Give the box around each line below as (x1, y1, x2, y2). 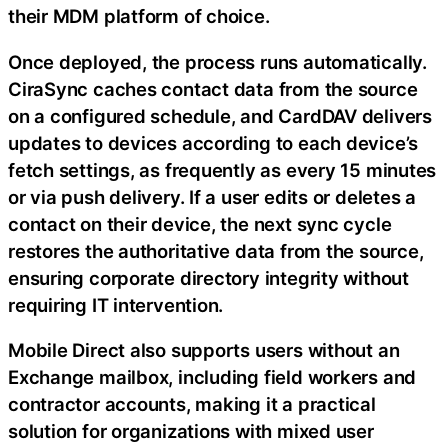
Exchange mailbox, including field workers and (8, 366, 417, 389)
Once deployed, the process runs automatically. (8, 50, 427, 73)
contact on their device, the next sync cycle (8, 212, 392, 235)
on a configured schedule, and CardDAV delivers (8, 104, 432, 127)
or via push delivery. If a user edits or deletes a (8, 185, 416, 208)
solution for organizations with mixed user (8, 420, 374, 443)
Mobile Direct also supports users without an (8, 339, 400, 362)
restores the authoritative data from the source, (8, 239, 424, 262)
